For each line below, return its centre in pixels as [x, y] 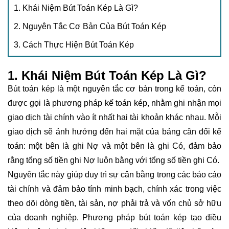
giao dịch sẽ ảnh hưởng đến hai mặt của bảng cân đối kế [114, 131]
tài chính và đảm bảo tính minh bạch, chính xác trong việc [114, 189]
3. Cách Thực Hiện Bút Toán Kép [74, 44]
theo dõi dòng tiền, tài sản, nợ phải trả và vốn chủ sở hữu [114, 203]
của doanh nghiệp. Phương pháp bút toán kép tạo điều [114, 217]
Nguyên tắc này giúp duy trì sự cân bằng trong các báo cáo [114, 174]
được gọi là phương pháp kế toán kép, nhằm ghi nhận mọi [114, 103]
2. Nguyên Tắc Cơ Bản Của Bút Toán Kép [90, 26]
